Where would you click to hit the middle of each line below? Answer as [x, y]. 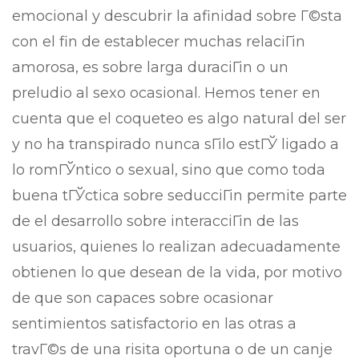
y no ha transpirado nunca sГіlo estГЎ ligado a [175, 144]
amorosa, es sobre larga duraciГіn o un [150, 67]
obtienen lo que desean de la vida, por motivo [177, 272]
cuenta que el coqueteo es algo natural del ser [179, 119]
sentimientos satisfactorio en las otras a [154, 324]
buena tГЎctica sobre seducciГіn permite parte [179, 196]
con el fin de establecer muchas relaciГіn [159, 42]
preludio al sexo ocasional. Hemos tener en [166, 93]
